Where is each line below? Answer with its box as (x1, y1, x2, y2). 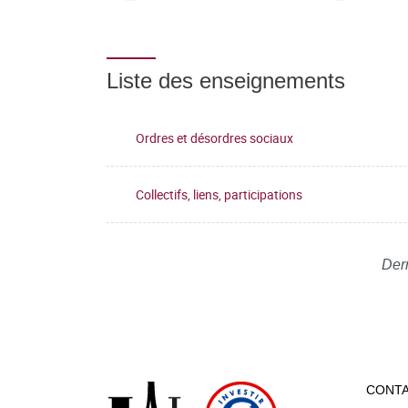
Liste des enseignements (107, 68, 345, 93)
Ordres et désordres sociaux (136, 128, 293, 147)
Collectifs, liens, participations (136, 185, 302, 203)
